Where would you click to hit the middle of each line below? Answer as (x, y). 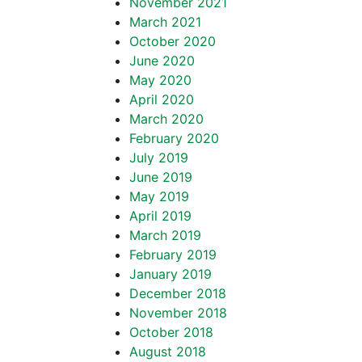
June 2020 (162, 61)
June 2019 (161, 177)
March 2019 (165, 235)
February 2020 (174, 138)
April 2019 (160, 216)
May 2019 (159, 196)
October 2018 (171, 332)
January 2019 (170, 274)
